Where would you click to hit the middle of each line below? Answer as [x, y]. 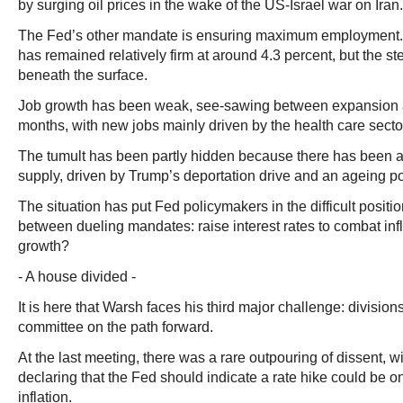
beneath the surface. [83, 75]
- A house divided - [77, 277]
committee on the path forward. [116, 327]
